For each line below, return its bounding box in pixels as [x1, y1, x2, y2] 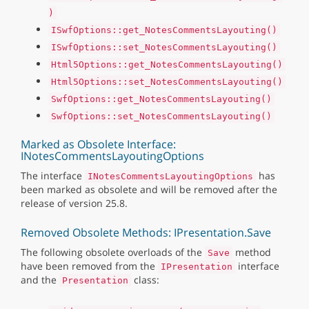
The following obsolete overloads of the [21, 246, 205, 259]
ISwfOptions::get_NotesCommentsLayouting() [51, 25, 277, 35]
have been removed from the [21, 259, 158, 272]
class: [131, 273, 159, 286]
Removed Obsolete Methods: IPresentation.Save [21, 225, 271, 240]
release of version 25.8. [21, 197, 128, 210]
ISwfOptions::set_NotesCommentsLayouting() [51, 42, 277, 52]
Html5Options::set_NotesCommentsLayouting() [51, 77, 283, 87]
